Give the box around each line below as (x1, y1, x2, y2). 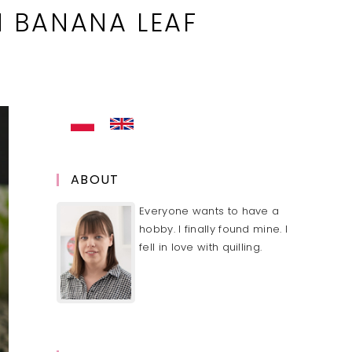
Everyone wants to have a (139, 203, 280, 218)
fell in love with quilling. (139, 239, 262, 255)
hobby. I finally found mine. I (139, 221, 288, 236)
